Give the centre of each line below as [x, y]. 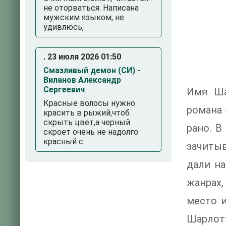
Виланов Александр [82, 80]
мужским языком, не [84, 17]
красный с [63, 142]
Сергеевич [64, 90]
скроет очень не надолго [91, 132]
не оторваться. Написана [91, 8]
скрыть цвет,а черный [87, 122]
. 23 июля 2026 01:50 [82, 57]
